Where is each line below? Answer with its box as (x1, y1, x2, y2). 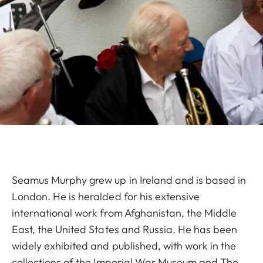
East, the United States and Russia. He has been (12, 222, 238, 237)
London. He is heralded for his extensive (12, 190, 200, 204)
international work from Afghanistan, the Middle (12, 206, 237, 220)
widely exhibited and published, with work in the (12, 239, 237, 253)
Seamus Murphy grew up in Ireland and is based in (12, 173, 247, 187)
